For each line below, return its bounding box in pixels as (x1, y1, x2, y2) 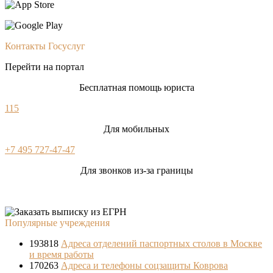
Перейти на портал (5, 62, 84, 73)
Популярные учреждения (5, 218, 110, 229)
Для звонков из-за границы (80, 165, 193, 176)
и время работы (29, 249, 94, 260)
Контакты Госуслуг (5, 41, 85, 52)
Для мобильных (104, 124, 169, 135)
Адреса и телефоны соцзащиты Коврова (61, 260, 228, 271)
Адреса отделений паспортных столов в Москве (61, 238, 262, 249)
